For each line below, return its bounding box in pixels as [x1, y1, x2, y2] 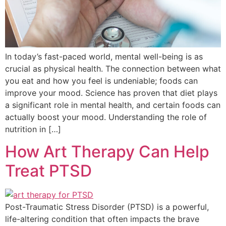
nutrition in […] [5, 124, 61, 134]
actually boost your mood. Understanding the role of [5, 112, 207, 122]
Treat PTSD [5, 161, 92, 181]
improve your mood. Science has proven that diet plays [5, 88, 217, 98]
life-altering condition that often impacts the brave [5, 214, 199, 224]
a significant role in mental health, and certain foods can [5, 100, 220, 110]
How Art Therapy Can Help [5, 142, 209, 162]
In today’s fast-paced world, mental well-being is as [5, 51, 203, 62]
